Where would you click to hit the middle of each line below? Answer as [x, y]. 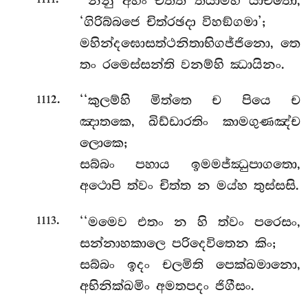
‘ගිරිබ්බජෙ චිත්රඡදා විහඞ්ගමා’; [172, 22]
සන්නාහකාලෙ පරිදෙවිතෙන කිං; [177, 243]
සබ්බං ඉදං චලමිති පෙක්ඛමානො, [190, 264]
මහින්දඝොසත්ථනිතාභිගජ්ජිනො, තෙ [190, 43]
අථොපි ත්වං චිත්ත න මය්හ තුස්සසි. [189, 186]
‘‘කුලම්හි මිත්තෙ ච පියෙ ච [190, 101]
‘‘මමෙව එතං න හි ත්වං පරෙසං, [190, 222]
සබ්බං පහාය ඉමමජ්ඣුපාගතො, [190, 165]
